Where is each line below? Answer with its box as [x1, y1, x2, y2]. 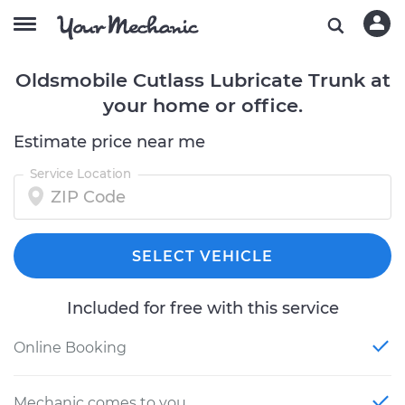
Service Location [29, 165, 132, 182]
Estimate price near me [14, 132, 205, 152]
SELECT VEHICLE [132, 248, 273, 265]
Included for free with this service [66, 298, 339, 318]
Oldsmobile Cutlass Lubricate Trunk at [14, 69, 391, 91]
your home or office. [102, 94, 303, 117]
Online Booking [14, 339, 127, 356]
